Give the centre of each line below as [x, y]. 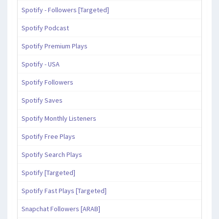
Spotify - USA [41, 64]
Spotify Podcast [45, 28]
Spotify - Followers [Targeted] [65, 10]
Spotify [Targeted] [48, 172]
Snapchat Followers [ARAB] [61, 208]
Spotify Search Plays [52, 154]
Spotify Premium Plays [55, 46]
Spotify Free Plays [48, 136]
